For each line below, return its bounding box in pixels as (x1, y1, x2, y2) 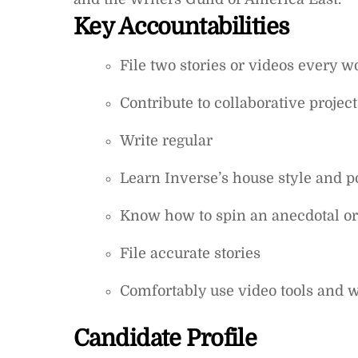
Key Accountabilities (74, 13, 289, 40)
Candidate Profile (74, 325, 257, 352)
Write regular (119, 132, 213, 149)
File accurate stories (119, 245, 261, 261)
